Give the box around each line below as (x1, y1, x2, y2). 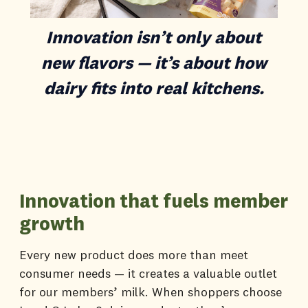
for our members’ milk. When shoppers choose (19, 284, 282, 300)
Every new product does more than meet (19, 247, 248, 263)
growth (19, 211, 85, 236)
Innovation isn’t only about (46, 26, 262, 49)
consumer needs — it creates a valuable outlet (19, 265, 277, 282)
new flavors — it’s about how (41, 52, 267, 74)
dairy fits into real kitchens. (43, 77, 264, 100)
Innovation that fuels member (19, 188, 288, 213)
